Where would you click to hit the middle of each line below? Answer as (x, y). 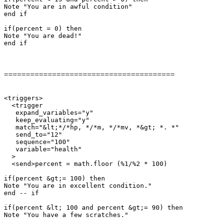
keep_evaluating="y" (47, 120)
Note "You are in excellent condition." (78, 185)
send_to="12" (33, 134)
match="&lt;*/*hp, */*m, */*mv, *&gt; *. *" (91, 127)
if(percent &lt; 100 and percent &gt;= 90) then (93, 207)
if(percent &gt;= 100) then (54, 178)
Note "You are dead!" (43, 36)
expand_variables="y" (49, 112)
